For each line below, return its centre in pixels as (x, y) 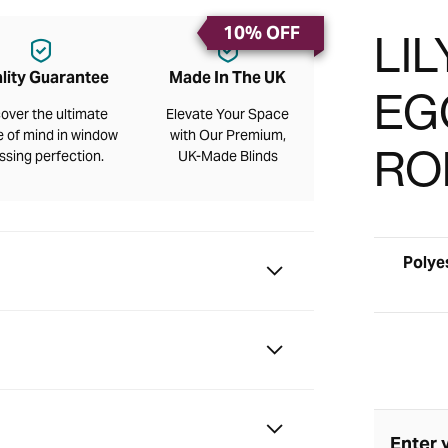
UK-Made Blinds (227, 156)
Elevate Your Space (228, 114)
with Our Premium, (227, 135)
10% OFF (261, 33)
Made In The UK (228, 78)
